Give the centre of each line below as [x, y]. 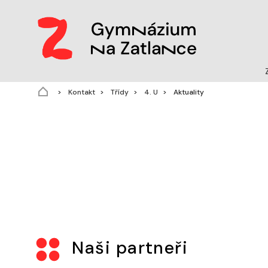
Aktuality [188, 92]
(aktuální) [220, 91]
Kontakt [81, 92]
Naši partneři [128, 248]
